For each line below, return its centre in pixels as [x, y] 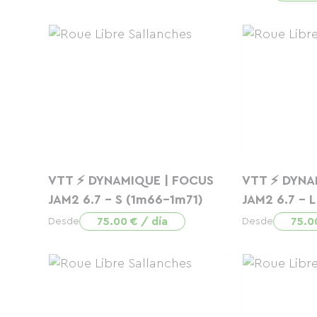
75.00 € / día [132, 221]
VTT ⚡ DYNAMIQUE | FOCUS [131, 180]
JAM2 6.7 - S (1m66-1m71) [126, 200]
